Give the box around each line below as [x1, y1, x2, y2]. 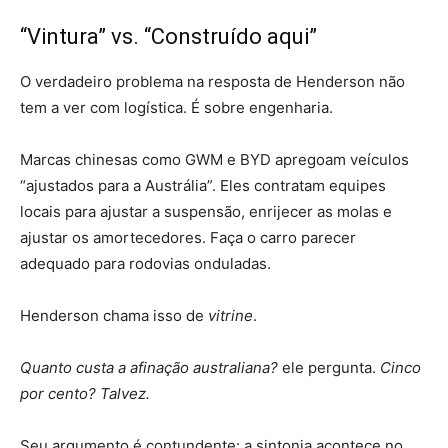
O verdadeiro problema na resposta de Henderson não [20, 71, 405, 91]
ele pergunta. [278, 357, 380, 377]
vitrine [208, 305, 253, 325]
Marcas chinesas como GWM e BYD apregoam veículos [20, 149, 409, 169]
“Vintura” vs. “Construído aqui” [20, 23, 317, 49]
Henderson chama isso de [20, 305, 208, 325]
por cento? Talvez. [20, 383, 150, 403]
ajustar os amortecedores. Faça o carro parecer [20, 227, 356, 247]
